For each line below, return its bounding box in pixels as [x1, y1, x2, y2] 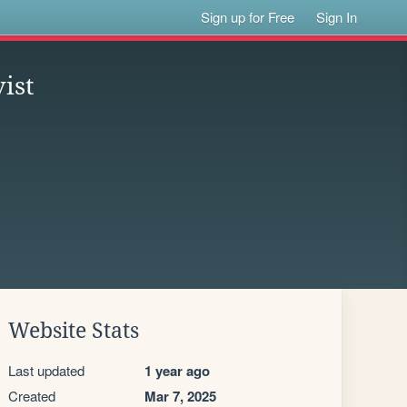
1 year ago [144, 361, 210, 381]
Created [8, 386, 55, 405]
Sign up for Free [201, 7, 295, 26]
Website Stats [8, 319, 139, 342]
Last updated [8, 361, 84, 380]
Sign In [316, 7, 358, 26]
